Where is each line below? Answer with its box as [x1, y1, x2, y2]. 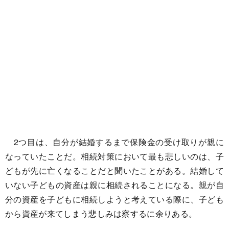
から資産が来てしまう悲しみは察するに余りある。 [5, 208, 197, 220]
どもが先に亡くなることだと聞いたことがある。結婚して [5, 165, 224, 177]
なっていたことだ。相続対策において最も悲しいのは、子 [5, 150, 224, 163]
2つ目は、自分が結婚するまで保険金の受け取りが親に [5, 136, 224, 148]
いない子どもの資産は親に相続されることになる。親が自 [5, 179, 224, 191]
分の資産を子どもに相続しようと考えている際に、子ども [5, 193, 224, 205]
